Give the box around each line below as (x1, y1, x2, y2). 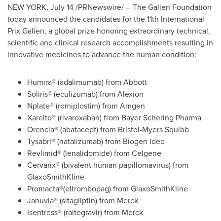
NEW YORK (7, 1, 46, 13)
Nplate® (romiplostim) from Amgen (27, 100, 145, 111)
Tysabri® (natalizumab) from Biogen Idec (27, 136, 164, 147)
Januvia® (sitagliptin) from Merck (27, 195, 138, 206)
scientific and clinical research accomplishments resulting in (7, 37, 213, 48)
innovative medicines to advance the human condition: (7, 49, 196, 60)
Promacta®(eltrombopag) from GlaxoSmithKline (27, 183, 188, 194)
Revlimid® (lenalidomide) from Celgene (27, 147, 161, 159)
